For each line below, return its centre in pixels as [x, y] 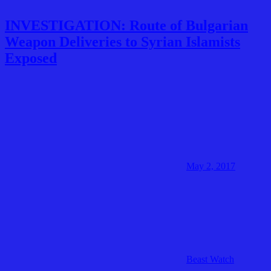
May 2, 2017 [211, 166]
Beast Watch [210, 259]
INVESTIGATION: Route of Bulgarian [126, 25]
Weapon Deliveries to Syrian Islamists [122, 41]
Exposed [31, 58]
